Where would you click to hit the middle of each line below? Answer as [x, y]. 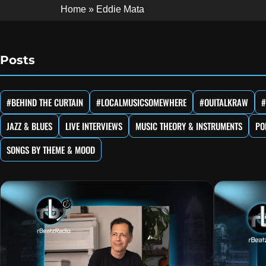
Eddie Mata [120, 9]
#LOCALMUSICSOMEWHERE [141, 102]
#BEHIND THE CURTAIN [45, 102]
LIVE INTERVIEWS [94, 126]
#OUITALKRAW [224, 102]
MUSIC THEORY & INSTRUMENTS [189, 126]
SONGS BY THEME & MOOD [51, 150]
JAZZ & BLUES [29, 126]
